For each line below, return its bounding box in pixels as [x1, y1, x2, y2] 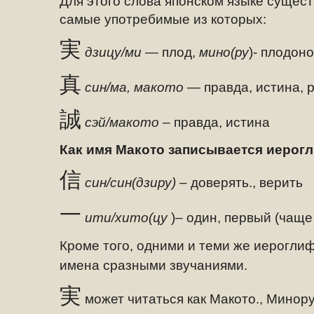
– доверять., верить [179, 175, 303, 190]
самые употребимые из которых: [60, 12, 266, 27]
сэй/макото [85, 115, 159, 130]
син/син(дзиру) [85, 175, 179, 190]
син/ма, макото [85, 80, 184, 95]
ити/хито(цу [85, 210, 168, 225]
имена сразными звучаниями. [60, 258, 247, 273]
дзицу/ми [85, 45, 142, 60]
